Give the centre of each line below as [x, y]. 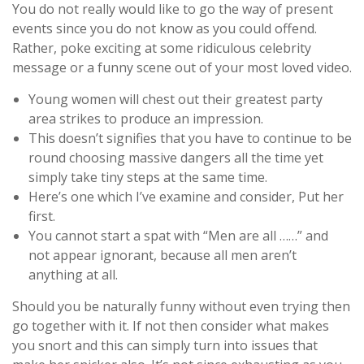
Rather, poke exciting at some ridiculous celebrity [162, 48]
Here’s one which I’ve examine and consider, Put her [186, 196]
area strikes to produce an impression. [146, 118]
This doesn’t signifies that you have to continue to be [190, 138]
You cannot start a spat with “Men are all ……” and [178, 235]
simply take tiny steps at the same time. [148, 177]
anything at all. [73, 274]
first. [42, 216]
